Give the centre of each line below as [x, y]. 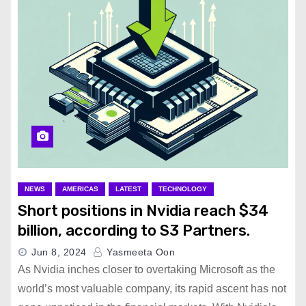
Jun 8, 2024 [59, 252]
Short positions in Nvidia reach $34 [143, 211]
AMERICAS [80, 189]
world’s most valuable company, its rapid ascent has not [152, 289]
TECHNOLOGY [183, 189]
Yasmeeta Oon [139, 252]
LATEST [128, 189]
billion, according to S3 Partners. [134, 231]
